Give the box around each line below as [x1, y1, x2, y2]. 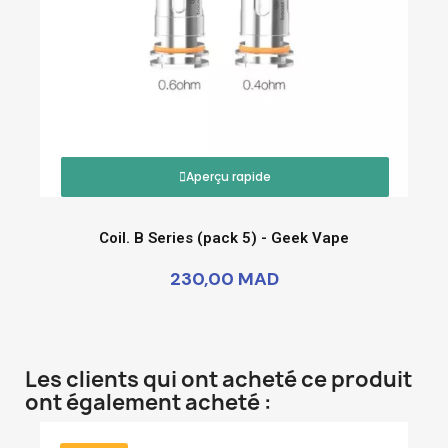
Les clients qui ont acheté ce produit [25, 364, 412, 394]
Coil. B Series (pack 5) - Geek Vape [99, 228, 349, 247]
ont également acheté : [25, 387, 272, 417]
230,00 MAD [169, 266, 279, 291]
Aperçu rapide [186, 167, 271, 185]
